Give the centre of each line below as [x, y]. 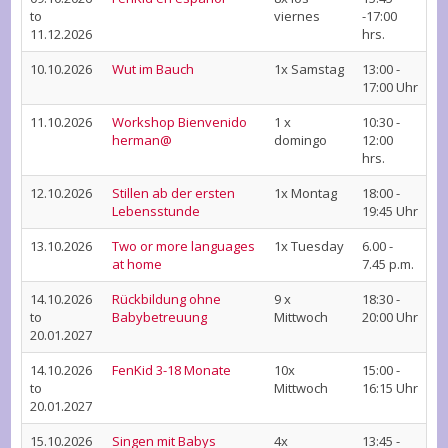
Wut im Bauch [153, 69]
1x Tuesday [309, 246]
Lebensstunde [156, 211]
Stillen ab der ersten [173, 193]
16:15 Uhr [390, 388]
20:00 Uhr [390, 317]
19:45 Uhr [390, 211]
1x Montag [305, 193]
